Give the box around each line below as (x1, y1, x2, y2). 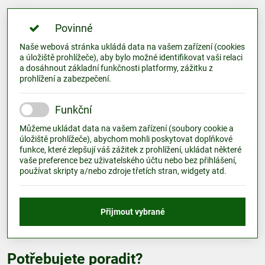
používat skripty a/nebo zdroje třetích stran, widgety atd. (20, 166, 227, 176)
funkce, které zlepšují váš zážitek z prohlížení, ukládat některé (20, 145, 241, 154)
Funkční (55, 104, 92, 116)
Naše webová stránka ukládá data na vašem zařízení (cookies (20, 42, 245, 51)
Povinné (55, 22, 93, 34)
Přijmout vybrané (100, 207, 165, 216)
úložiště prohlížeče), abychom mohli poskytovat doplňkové (20, 134, 232, 144)
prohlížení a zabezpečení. (20, 74, 111, 83)
